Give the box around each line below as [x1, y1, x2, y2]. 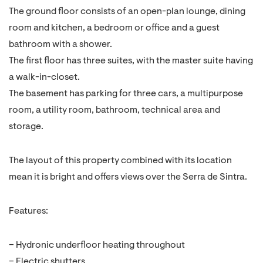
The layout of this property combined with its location [9, 156, 232, 166]
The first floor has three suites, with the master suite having [9, 56, 253, 66]
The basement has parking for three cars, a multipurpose [9, 89, 243, 99]
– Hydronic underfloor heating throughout [9, 241, 185, 250]
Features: [9, 207, 48, 216]
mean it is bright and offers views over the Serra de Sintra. [9, 173, 247, 182]
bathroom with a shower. [9, 40, 112, 49]
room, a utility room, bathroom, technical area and [9, 106, 220, 115]
